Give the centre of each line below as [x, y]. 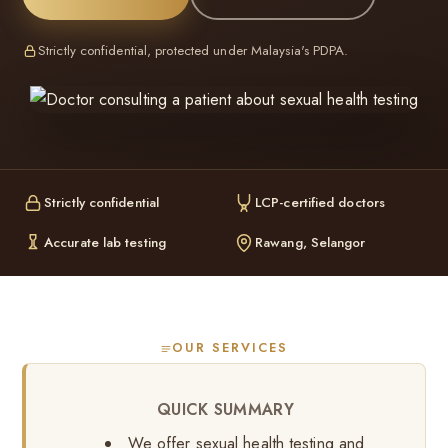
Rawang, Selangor [310, 242]
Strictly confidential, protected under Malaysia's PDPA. [193, 50]
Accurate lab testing [105, 242]
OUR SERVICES [230, 348]
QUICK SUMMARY [225, 409]
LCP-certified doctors [320, 202]
